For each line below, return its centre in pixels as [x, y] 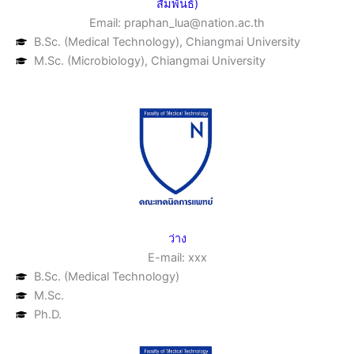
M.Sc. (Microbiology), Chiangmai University [149, 60]
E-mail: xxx [177, 258]
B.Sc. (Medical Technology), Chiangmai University [167, 41]
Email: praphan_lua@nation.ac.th [177, 23]
